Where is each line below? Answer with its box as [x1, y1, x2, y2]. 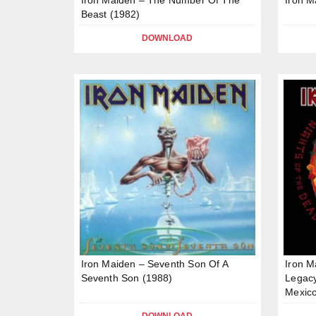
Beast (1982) [80, 8, 140, 20]
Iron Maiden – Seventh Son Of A [80, 258, 228, 270]
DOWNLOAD [142, 32, 193, 43]
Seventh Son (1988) [80, 272, 173, 284]
